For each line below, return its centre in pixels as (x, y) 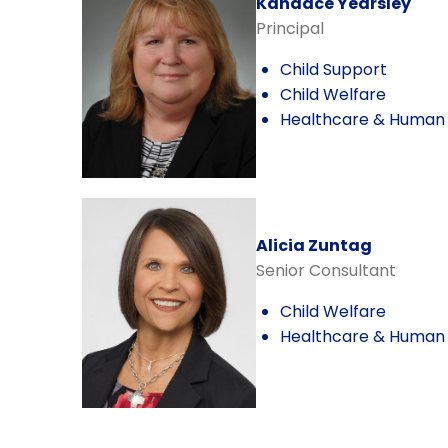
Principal (289, 28)
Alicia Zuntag (313, 245)
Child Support (333, 69)
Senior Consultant (325, 270)
